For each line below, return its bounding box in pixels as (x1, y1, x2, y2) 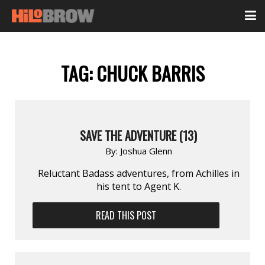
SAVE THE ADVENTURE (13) (80, 126, 197, 144)
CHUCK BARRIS (96, 59, 205, 88)
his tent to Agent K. (96, 179, 181, 193)
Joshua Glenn (119, 144, 172, 157)
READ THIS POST (96, 208, 157, 222)
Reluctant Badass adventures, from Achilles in (37, 166, 240, 180)
